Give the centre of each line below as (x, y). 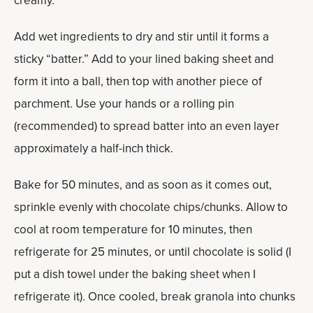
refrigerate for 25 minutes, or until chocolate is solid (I (153, 252)
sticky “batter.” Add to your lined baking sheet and (144, 59)
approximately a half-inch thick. (94, 148)
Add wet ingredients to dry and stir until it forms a (141, 36)
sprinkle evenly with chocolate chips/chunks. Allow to (151, 207)
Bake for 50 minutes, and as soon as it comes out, (143, 184)
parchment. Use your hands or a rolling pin (124, 103)
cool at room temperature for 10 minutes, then (133, 229)
